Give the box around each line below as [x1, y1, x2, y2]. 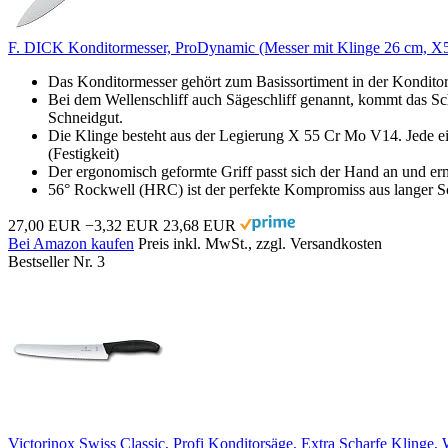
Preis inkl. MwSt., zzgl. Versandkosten [138, 234, 382, 252]
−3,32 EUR [85, 216, 159, 234]
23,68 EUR [163, 216, 236, 234]
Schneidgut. [48, 108, 123, 126]
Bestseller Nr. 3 [8, 252, 105, 270]
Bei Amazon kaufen [8, 234, 134, 252]
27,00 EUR [8, 216, 81, 234]
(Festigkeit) [48, 144, 119, 162]
